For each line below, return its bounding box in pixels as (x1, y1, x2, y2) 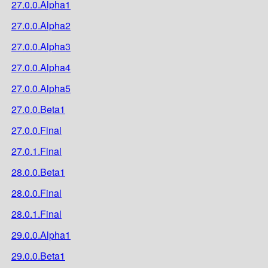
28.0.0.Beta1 (11, 165, 65, 179)
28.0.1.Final (11, 206, 62, 221)
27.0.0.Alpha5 (11, 81, 71, 95)
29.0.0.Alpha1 (11, 227, 71, 242)
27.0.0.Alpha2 (11, 18, 71, 32)
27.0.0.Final (11, 123, 62, 137)
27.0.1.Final (11, 144, 62, 158)
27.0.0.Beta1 (11, 102, 65, 116)
